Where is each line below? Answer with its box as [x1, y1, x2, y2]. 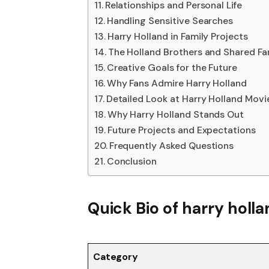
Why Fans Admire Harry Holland [106, 76, 247, 89]
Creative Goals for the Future [106, 61, 238, 74]
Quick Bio [87, 198, 160, 219]
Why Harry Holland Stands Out [107, 107, 244, 121]
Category [92, 250, 139, 263]
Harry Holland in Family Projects [107, 29, 248, 43]
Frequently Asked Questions [109, 139, 234, 152]
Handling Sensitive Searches [106, 14, 234, 27]
